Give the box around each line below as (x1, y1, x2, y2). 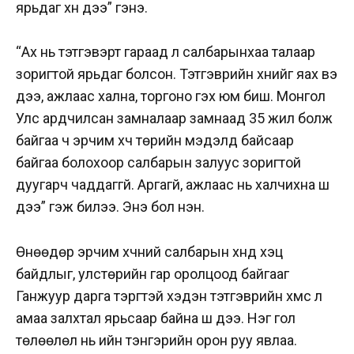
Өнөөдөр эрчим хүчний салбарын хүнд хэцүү (16, 243, 283, 261)
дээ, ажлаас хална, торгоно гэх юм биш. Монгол (16, 88, 326, 105)
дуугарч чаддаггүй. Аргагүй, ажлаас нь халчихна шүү (16, 176, 330, 194)
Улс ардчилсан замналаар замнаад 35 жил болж (16, 110, 333, 127)
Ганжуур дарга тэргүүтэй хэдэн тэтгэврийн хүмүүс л (16, 288, 322, 305)
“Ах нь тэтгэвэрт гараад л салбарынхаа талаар (16, 43, 315, 61)
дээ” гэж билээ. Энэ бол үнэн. (16, 198, 205, 216)
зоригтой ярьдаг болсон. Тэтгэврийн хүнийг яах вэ (16, 66, 337, 83)
